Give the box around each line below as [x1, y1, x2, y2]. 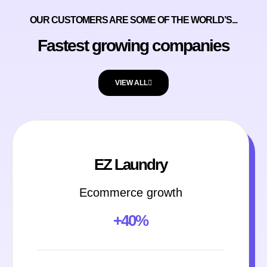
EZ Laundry [94, 156, 167, 174]
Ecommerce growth [79, 186, 182, 200]
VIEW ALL [115, 79, 148, 88]
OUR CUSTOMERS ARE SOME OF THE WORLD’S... [30, 15, 237, 26]
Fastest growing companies [38, 36, 229, 55]
